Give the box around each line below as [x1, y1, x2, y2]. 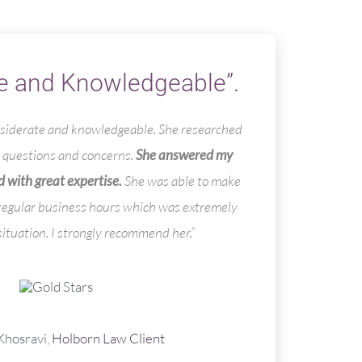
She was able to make [122, 172, 242, 190]
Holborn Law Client [52, 330, 166, 347]
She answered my [136, 146, 234, 164]
